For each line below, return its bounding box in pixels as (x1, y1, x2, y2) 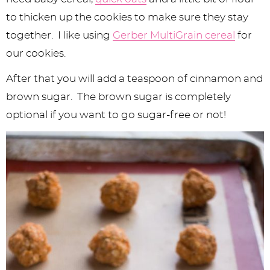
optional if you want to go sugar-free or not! (6, 109, 226, 120)
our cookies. (6, 48, 71, 58)
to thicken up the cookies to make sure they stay (6, 11, 248, 22)
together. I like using (6, 30, 113, 40)
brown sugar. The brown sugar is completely (6, 91, 231, 102)
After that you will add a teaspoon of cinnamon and (6, 73, 263, 84)
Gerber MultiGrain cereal (113, 30, 235, 40)
